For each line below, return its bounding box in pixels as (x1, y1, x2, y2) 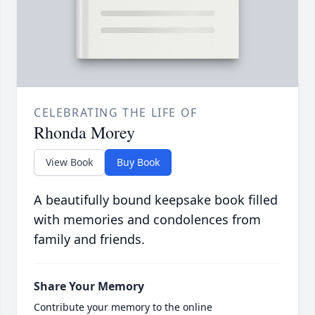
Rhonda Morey (34, 121, 135, 144)
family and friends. (34, 231, 145, 248)
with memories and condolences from (34, 211, 261, 229)
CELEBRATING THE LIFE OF (34, 105, 198, 121)
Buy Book (117, 155, 160, 169)
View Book (46, 155, 93, 169)
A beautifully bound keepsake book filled (34, 191, 278, 209)
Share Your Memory (34, 278, 144, 295)
